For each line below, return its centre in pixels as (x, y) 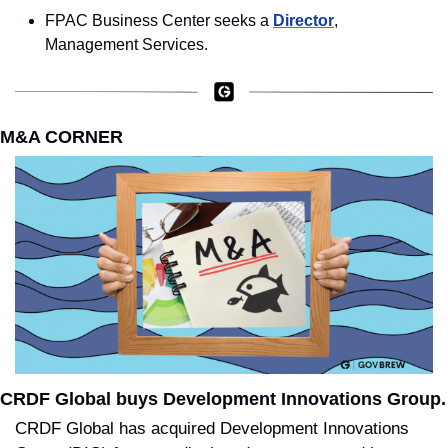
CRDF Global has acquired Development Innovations (212, 429)
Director (303, 20)
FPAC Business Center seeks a (159, 20)
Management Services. (126, 44)
